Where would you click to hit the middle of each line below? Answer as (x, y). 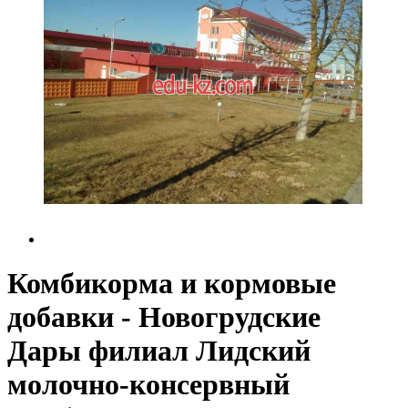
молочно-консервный (148, 385)
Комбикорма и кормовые (172, 284)
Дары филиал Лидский (159, 351)
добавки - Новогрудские (164, 317)
